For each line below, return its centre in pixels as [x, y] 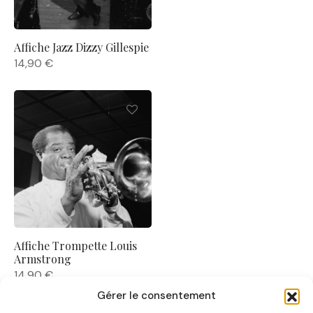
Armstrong [43, 259]
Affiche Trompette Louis [75, 245]
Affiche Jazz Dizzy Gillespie [81, 48]
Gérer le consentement [156, 296]
